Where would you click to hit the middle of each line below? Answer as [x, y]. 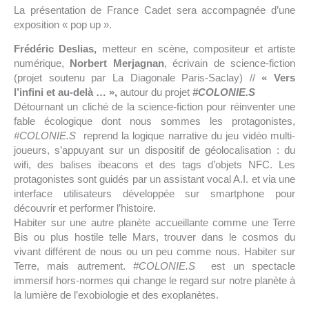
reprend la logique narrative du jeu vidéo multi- [188, 136]
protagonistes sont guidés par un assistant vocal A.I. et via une [154, 179]
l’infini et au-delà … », [66, 92]
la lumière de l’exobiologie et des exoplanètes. [116, 295]
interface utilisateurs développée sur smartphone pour [154, 194]
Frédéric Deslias [54, 49]
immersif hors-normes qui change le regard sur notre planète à [154, 281]
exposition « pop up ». [63, 25]
